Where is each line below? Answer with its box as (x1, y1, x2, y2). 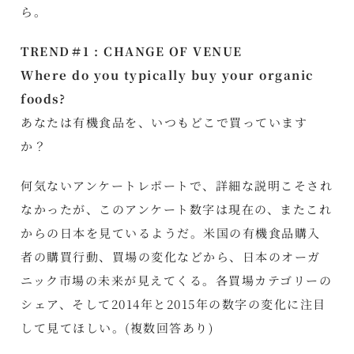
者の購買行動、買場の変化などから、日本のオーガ (21, 247, 321, 265)
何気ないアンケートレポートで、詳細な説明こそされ (21, 176, 333, 194)
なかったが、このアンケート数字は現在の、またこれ (21, 200, 333, 217)
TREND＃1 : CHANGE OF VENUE (21, 42, 243, 59)
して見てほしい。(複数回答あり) (21, 318, 214, 336)
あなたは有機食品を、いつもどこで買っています (21, 113, 308, 130)
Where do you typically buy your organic (21, 66, 314, 83)
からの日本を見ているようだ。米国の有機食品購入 (21, 224, 321, 241)
